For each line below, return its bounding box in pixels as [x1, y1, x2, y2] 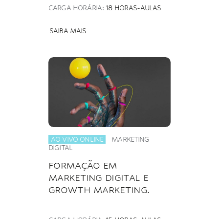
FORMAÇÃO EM [48, 159, 117, 171]
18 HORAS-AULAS [106, 3, 161, 12]
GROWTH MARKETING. [48, 184, 150, 195]
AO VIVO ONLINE [51, 135, 104, 143]
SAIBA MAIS [49, 26, 87, 35]
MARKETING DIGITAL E [48, 172, 148, 183]
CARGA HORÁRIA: [48, 3, 106, 12]
